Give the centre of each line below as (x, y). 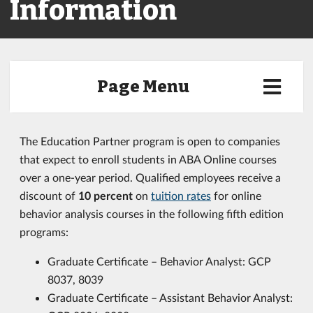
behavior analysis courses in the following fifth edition (152, 213)
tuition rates (181, 195)
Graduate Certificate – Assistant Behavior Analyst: (170, 297)
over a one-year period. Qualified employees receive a (150, 177)
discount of (49, 195)
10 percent (105, 195)
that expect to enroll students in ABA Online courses (148, 159)
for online (236, 195)
